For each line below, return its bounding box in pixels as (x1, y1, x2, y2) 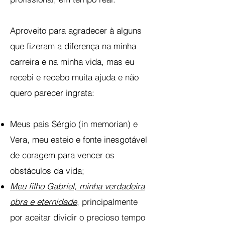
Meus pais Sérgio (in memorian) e (10, 119, 138, 129)
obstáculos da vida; (10, 165, 84, 176)
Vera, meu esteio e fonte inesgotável (10, 134, 147, 145)
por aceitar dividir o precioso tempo (10, 212, 145, 222)
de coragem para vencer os (10, 150, 115, 160)
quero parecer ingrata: (10, 87, 94, 98)
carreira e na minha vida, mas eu (10, 56, 134, 67)
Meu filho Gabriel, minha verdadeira (10, 181, 145, 191)
